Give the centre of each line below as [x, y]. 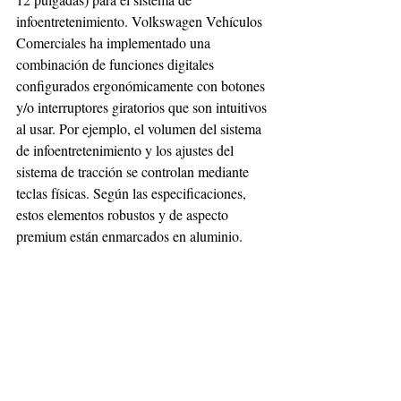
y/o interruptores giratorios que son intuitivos [143, 107]
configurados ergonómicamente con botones [142, 85]
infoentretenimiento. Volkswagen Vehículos [141, 21]
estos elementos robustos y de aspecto [124, 214]
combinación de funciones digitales [117, 64]
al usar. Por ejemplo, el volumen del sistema [141, 128]
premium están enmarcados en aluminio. [132, 235]
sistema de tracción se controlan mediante [134, 171]
